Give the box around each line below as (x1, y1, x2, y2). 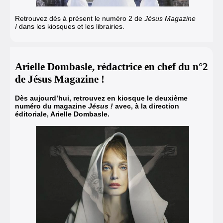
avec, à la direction (113, 102, 179, 111)
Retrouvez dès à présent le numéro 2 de (15, 14, 144, 22)
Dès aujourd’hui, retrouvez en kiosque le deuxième (15, 94, 188, 103)
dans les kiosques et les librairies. (19, 22, 124, 30)
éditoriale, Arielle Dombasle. (15, 110, 110, 118)
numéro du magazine (15, 102, 88, 111)
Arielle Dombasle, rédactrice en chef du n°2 (15, 60, 208, 73)
